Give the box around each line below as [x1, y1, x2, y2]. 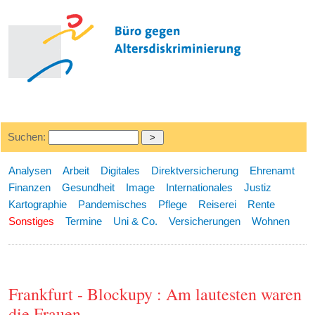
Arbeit [63, 165, 90, 176]
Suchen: [7, 131, 49, 143]
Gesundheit [62, 181, 115, 193]
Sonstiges [8, 215, 55, 227]
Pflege [158, 198, 188, 210]
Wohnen [252, 215, 290, 227]
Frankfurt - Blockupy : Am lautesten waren [8, 283, 302, 306]
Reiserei [198, 198, 237, 210]
